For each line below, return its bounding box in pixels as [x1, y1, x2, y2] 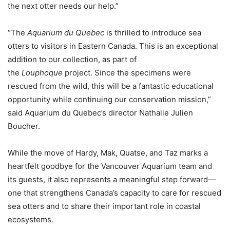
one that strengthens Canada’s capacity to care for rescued [8, 188, 221, 198]
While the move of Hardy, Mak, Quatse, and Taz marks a [8, 148, 208, 158]
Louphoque [22, 68, 63, 78]
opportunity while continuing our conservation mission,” [8, 94, 211, 104]
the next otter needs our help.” [8, 1, 119, 11]
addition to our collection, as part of [8, 54, 137, 64]
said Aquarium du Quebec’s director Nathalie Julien [8, 108, 193, 118]
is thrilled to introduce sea [104, 28, 201, 37]
